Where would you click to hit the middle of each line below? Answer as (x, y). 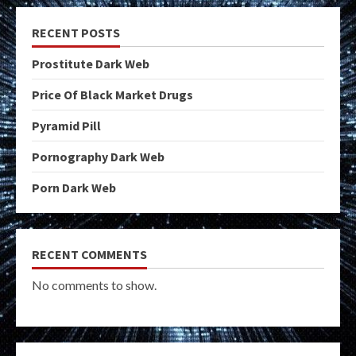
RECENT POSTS (76, 32)
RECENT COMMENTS (89, 254)
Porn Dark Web (74, 187)
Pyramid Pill (66, 125)
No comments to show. (94, 284)
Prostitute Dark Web (91, 63)
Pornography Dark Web (98, 156)
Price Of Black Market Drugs (112, 94)
